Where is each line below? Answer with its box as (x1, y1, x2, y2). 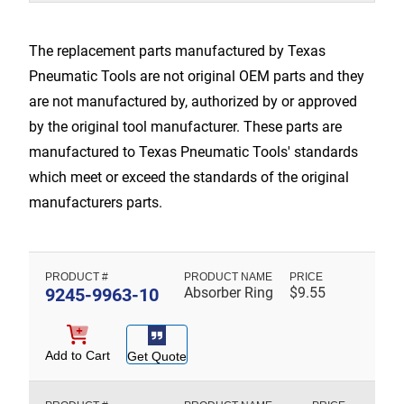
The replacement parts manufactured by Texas (29, 41, 326, 60)
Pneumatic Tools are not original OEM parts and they (29, 67, 364, 85)
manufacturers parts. (29, 193, 162, 211)
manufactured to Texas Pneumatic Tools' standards (29, 142, 358, 161)
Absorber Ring (184, 283, 273, 301)
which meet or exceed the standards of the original (29, 168, 349, 186)
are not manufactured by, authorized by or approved (29, 92, 357, 110)
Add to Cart (45, 347, 110, 363)
